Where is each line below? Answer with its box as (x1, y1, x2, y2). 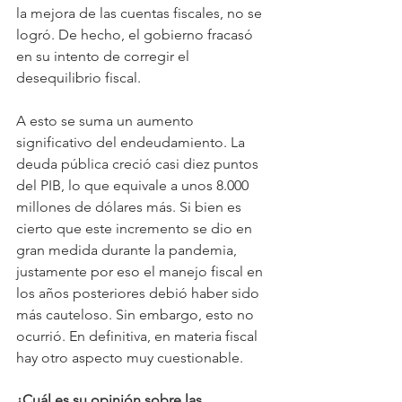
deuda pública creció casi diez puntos (16, 154, 262, 172)
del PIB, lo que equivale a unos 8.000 (16, 176, 252, 194)
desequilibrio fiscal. (16, 68, 141, 86)
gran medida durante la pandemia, (16, 240, 240, 258)
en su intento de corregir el (16, 47, 193, 65)
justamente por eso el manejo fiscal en (16, 262, 267, 280)
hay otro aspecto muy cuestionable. (16, 348, 243, 366)
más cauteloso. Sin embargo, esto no (16, 305, 258, 323)
